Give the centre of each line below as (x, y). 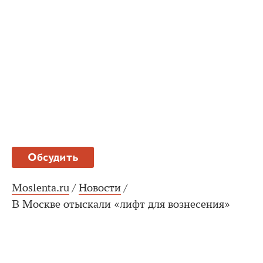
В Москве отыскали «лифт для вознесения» (121, 204)
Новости (100, 188)
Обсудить (53, 157)
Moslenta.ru (41, 188)
